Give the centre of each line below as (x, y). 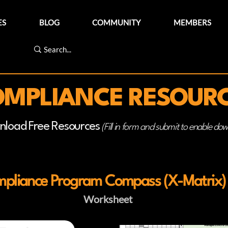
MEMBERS (192, 22)
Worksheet (108, 199)
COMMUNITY (117, 22)
